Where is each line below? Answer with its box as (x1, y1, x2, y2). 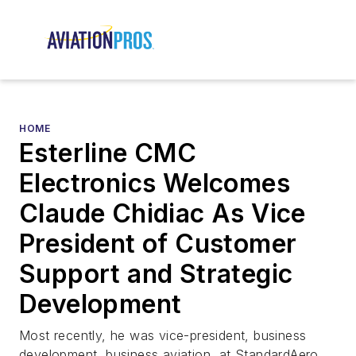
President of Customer (19, 228, 297, 260)
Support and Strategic (19, 258, 293, 290)
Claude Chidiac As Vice (19, 198, 306, 230)
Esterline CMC (19, 137, 197, 169)
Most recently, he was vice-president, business (19, 327, 307, 344)
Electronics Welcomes (19, 168, 290, 199)
